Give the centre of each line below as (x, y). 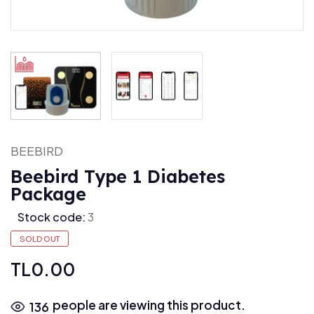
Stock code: (52, 217)
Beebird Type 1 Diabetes (118, 177)
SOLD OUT (40, 239)
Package (48, 194)
